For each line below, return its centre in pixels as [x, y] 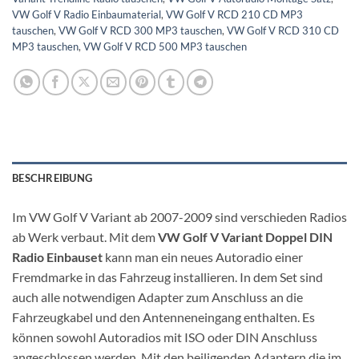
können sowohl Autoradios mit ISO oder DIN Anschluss [165, 337]
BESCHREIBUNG [52, 178]
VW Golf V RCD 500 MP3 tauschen [165, 47]
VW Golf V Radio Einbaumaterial [87, 15]
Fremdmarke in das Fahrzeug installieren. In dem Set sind [167, 277]
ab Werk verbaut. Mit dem [85, 237]
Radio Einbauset [57, 257]
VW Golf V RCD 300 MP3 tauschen [140, 31]
